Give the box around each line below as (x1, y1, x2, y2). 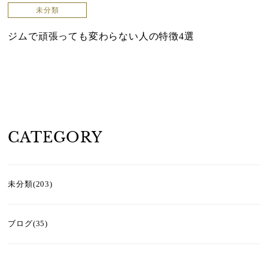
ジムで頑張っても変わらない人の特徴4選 (8, 31, 194, 42)
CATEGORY (8, 128, 103, 146)
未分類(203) (8, 179, 53, 188)
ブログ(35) (8, 219, 48, 228)
